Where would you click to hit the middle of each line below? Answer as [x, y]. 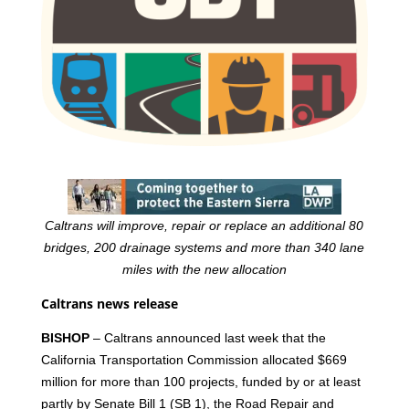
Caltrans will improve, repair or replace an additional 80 [204, 225]
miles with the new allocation [204, 269]
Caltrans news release [109, 303]
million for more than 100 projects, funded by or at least [200, 381]
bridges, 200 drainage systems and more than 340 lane [204, 247]
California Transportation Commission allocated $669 [194, 359]
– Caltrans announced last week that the [209, 337]
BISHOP [65, 337]
